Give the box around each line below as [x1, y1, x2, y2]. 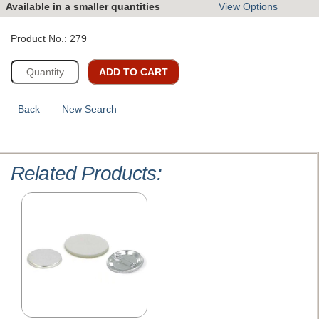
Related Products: [11, 162, 162, 184]
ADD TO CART [99, 66, 168, 78]
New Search [62, 103, 117, 115]
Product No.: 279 [11, 32, 87, 44]
